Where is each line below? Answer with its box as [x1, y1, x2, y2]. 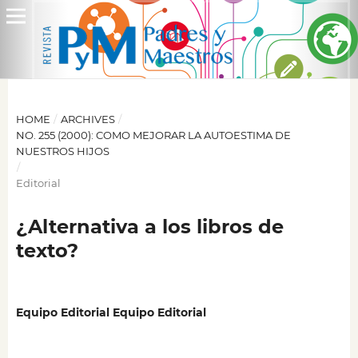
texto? [15, 238, 78, 262]
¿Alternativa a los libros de [15, 214, 284, 238]
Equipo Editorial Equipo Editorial [15, 305, 206, 320]
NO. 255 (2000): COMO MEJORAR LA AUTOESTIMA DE [15, 128, 291, 141]
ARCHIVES [60, 112, 115, 125]
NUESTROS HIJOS [15, 144, 109, 157]
